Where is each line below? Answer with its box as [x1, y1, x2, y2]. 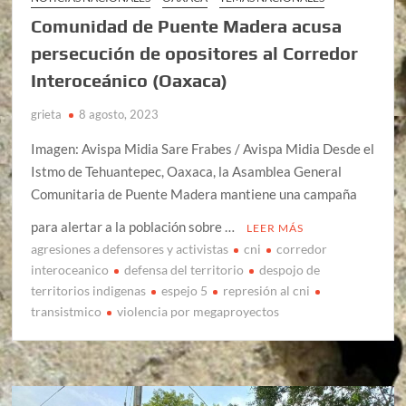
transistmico [31, 304, 102, 320]
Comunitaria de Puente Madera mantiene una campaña [31, 186, 358, 203]
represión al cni [223, 283, 311, 299]
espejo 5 [161, 283, 208, 299]
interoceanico [31, 262, 110, 278]
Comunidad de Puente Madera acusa [31, 15, 343, 37]
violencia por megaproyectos [117, 304, 280, 320]
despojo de [259, 262, 321, 278]
